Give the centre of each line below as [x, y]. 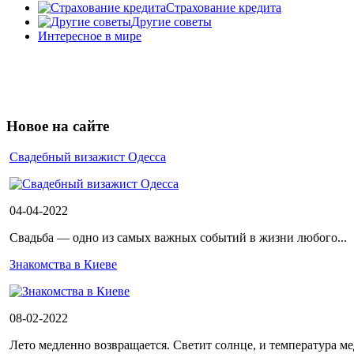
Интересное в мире [90, 36]
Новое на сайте [58, 126]
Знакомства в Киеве [63, 265]
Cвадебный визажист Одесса [88, 157]
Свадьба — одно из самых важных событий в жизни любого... [178, 238]
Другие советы [171, 21]
